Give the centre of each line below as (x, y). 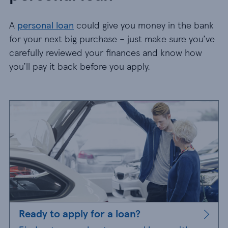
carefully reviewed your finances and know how (106, 52)
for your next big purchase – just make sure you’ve (112, 38)
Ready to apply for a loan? (80, 213)
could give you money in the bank (144, 25)
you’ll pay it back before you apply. (80, 66)
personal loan (46, 25)
